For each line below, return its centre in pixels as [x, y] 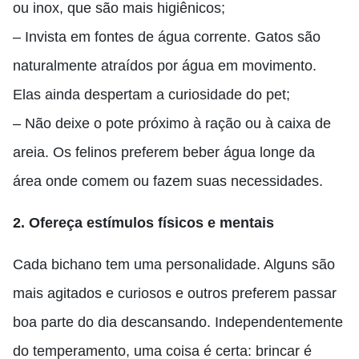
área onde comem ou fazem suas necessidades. [168, 181]
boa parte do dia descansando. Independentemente [178, 322]
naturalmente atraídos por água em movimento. [165, 66]
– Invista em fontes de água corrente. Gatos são [167, 37]
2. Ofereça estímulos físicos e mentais [143, 223]
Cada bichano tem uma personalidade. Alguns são [174, 264]
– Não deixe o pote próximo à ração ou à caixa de [172, 123]
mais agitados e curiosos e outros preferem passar [175, 293]
